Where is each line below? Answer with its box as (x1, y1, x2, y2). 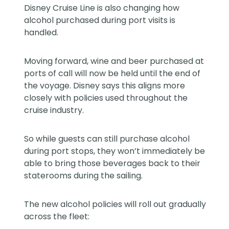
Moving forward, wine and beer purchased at (24, 55, 204, 67)
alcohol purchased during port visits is (24, 14, 176, 27)
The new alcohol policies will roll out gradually (24, 198, 207, 211)
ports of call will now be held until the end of (24, 67, 201, 80)
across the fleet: (24, 211, 90, 223)
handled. (24, 27, 59, 39)
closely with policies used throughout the (24, 92, 188, 104)
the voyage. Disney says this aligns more (24, 80, 186, 92)
